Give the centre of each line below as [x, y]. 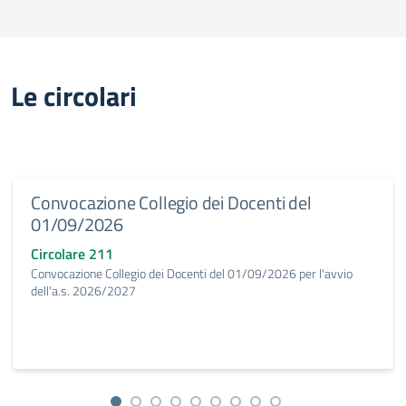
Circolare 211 [72, 254]
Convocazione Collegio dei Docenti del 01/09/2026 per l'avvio [192, 273]
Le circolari [74, 96]
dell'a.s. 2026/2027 [83, 290]
